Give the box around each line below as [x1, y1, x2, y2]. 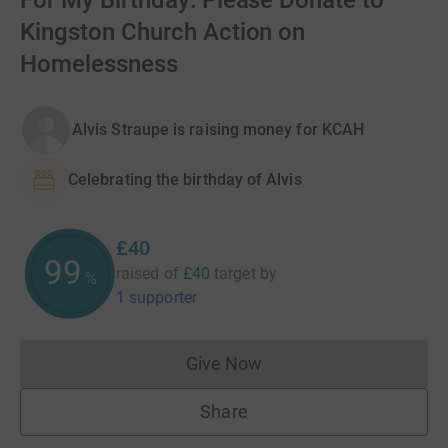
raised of [116, 264, 179, 283]
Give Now [185, 353, 263, 374]
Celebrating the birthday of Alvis [68, 170, 302, 189]
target [214, 264, 256, 283]
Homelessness [20, 50, 178, 78]
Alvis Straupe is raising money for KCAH [72, 120, 365, 139]
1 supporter [116, 288, 197, 307]
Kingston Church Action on [20, 18, 306, 46]
